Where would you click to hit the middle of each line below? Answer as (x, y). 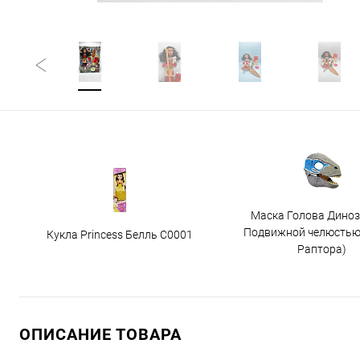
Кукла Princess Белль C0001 (119, 235)
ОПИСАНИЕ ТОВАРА (100, 334)
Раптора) (322, 249)
